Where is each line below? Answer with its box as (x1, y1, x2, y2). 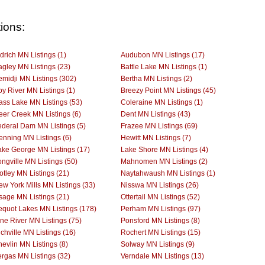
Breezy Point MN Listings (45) (121, 86, 216, 95)
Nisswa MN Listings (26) (121, 180, 199, 189)
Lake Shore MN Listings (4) (121, 145, 208, 154)
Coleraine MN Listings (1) (121, 98, 203, 106)
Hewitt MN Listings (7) (121, 133, 191, 142)
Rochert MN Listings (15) (121, 228, 201, 237)
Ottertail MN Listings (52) (121, 192, 200, 201)
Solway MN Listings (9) (121, 240, 195, 248)
